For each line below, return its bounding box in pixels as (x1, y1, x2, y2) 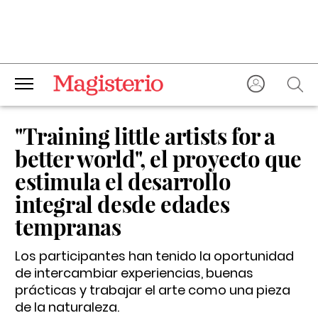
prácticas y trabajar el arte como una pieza (15, 281, 290, 299)
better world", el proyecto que (15, 143, 302, 173)
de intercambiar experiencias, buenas (15, 264, 253, 282)
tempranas (15, 212, 121, 241)
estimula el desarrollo (15, 166, 231, 196)
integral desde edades (15, 189, 230, 219)
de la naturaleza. (15, 298, 119, 316)
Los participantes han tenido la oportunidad (15, 247, 294, 265)
